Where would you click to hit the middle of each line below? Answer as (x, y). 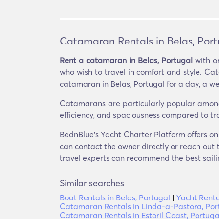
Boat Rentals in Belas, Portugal (115, 197)
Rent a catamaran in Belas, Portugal (126, 60)
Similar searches (92, 183)
